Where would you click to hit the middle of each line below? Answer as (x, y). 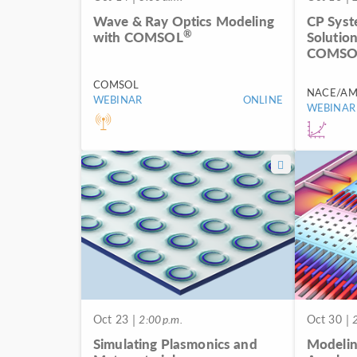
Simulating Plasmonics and (175, 344)
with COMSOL (138, 36)
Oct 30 (324, 320)
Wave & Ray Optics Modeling (184, 20)
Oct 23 (111, 320)
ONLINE (263, 99)
